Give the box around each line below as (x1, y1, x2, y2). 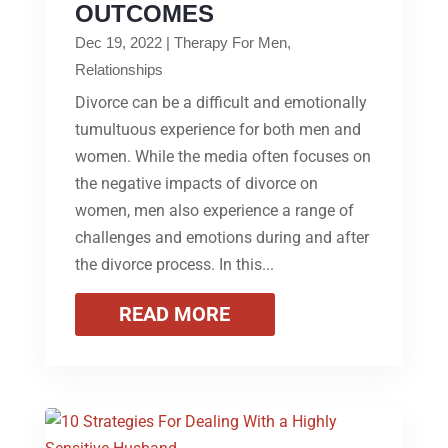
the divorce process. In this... (74, 254, 274, 274)
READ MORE (119, 301, 231, 326)
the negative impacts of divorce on (74, 173, 318, 193)
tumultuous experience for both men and (74, 119, 361, 139)
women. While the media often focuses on (74, 146, 371, 166)
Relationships (74, 60, 163, 78)
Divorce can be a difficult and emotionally (74, 92, 367, 112)
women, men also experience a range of (74, 200, 354, 220)
